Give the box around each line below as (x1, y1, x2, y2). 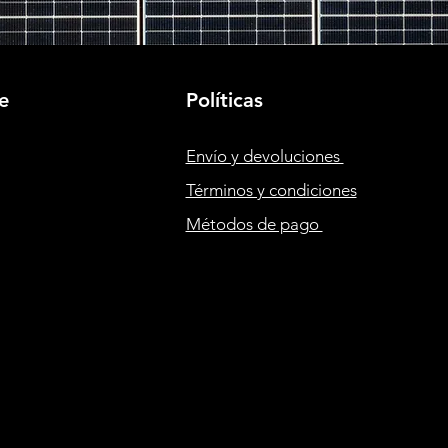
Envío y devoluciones (185, 146, 344, 166)
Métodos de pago (185, 214, 323, 234)
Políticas (185, 88, 263, 112)
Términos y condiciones (185, 180, 357, 200)
